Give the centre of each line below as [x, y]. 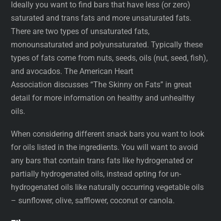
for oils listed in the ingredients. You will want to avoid [105, 147]
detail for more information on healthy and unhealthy [103, 98]
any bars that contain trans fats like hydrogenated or [102, 161]
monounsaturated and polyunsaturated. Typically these [107, 44]
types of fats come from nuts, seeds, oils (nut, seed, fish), [110, 58]
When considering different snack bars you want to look [108, 134]
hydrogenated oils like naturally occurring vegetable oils [108, 187]
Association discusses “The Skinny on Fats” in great [101, 84]
